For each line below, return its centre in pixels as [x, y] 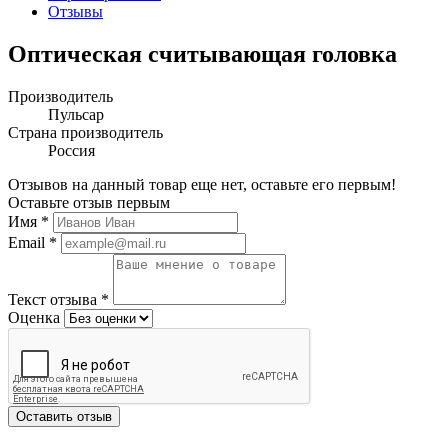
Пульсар [76, 115]
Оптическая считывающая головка [202, 54]
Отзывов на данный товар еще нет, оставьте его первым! [202, 185]
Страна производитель [85, 133]
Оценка [34, 318]
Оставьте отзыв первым [89, 203]
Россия [71, 151]
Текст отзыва [54, 300]
